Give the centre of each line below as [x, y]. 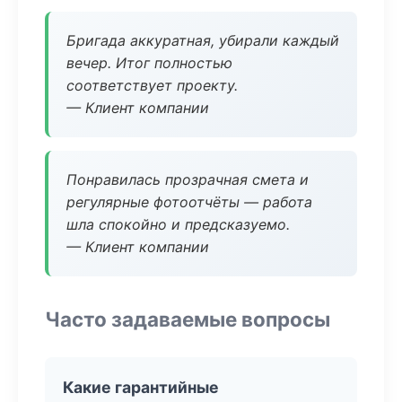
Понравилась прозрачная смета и [188, 179]
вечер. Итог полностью [149, 63]
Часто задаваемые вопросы [188, 319]
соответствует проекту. [152, 85]
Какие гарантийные [141, 387]
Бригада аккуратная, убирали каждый [203, 40]
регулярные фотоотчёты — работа [189, 202]
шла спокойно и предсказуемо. [178, 224]
